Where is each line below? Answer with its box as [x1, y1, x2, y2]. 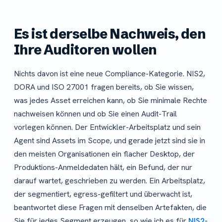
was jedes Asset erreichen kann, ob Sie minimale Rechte [14, 95, 207, 106]
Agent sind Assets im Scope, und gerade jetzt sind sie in [14, 135, 205, 146]
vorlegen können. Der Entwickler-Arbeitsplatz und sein [14, 122, 201, 133]
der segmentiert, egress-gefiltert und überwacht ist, [14, 189, 192, 200]
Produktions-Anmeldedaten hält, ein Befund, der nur [14, 162, 192, 173]
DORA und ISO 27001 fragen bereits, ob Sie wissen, [14, 82, 194, 93]
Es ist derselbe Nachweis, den [14, 26, 206, 43]
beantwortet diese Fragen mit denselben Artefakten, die [14, 202, 207, 213]
